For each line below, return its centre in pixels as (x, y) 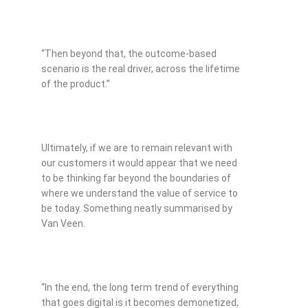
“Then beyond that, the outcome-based (129, 54)
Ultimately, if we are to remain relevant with (137, 148)
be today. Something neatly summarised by (137, 209)
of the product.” (76, 84)
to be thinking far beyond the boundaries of (136, 178)
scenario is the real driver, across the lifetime (141, 69)
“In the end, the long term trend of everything (140, 288)
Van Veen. (64, 224)
